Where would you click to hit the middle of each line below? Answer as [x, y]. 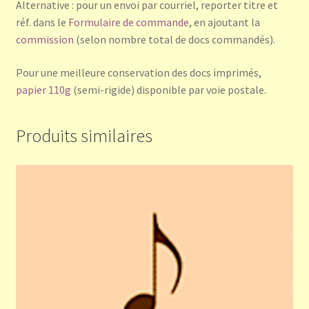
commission [44, 40]
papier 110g [43, 90]
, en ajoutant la [224, 22]
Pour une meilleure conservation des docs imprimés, [138, 73]
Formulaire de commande [128, 22]
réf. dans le [42, 22]
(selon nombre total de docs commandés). [174, 40]
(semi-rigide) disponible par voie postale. [168, 90]
